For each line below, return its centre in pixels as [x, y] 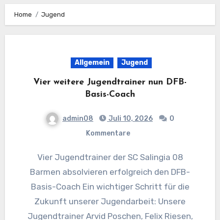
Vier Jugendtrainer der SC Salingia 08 [40, 157]
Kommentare [108, 133]
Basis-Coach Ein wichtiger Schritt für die [110, 186]
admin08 [78, 118]
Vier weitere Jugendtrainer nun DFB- [110, 82]
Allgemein [92, 62]
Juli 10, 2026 [130, 118]
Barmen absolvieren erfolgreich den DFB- [110, 172]
